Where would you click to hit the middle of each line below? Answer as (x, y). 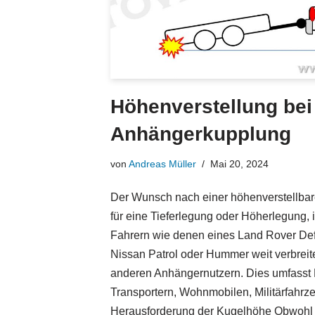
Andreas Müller (162, 164)
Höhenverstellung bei (211, 107)
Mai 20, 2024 (239, 164)
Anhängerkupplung (201, 134)
